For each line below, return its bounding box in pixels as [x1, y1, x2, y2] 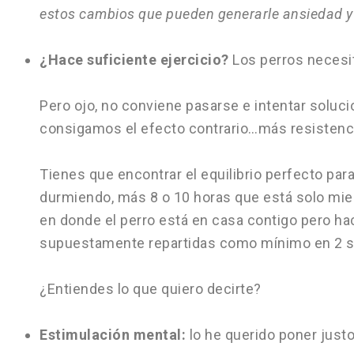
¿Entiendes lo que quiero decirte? [40, 281, 262, 297]
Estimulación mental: [40, 326, 186, 343]
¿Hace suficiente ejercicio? [40, 51, 229, 68]
